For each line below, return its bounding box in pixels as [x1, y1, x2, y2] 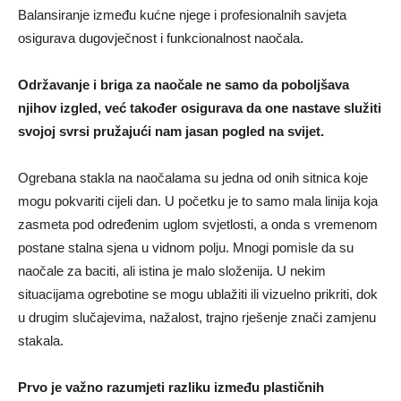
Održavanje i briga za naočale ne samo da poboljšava [18, 77, 349, 93]
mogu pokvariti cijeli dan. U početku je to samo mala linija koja [18, 193, 378, 209]
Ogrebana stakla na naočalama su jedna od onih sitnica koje [18, 170, 368, 186]
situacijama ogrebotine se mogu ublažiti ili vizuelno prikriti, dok [18, 286, 378, 303]
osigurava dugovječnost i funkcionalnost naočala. [18, 30, 303, 47]
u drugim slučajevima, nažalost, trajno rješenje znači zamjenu [18, 310, 376, 326]
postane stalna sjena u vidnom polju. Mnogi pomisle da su [18, 240, 354, 256]
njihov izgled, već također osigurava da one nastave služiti [18, 100, 381, 116]
